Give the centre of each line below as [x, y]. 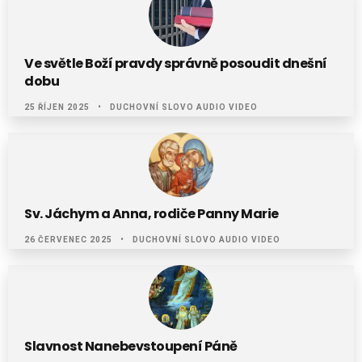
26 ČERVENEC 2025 [68, 240]
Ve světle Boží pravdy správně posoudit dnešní [176, 63]
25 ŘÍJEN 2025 [57, 107]
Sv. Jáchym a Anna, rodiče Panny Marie [152, 214]
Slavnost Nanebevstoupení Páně [131, 346]
